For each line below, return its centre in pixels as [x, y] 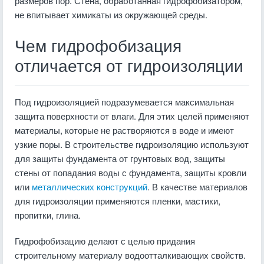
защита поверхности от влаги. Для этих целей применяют [132, 116]
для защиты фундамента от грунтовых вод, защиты [120, 158]
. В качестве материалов [197, 187]
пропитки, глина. [48, 215]
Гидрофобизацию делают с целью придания [105, 241]
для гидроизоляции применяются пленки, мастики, [118, 201]
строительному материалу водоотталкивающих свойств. [130, 255]
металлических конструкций [90, 187]
